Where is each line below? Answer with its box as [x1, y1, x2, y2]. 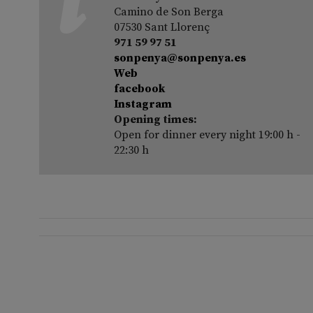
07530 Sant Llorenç [114, 20, 210, 34]
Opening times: [114, 112, 198, 126]
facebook [114, 81, 166, 96]
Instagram [114, 96, 173, 111]
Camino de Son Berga [114, 4, 224, 19]
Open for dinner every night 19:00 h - [114, 127, 301, 142]
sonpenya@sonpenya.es [114, 50, 247, 65]
